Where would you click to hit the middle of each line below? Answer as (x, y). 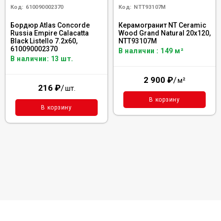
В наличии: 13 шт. (42, 59)
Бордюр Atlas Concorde (50, 25)
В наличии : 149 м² (151, 51)
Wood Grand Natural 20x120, (165, 33)
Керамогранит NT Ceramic (162, 25)
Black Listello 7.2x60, (44, 41)
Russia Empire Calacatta (50, 33)
